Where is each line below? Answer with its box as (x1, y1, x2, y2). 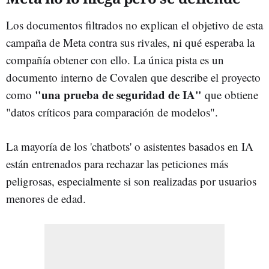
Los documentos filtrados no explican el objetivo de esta (6, 17, 263, 32)
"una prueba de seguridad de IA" (35, 86, 202, 103)
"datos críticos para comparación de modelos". (6, 104, 218, 119)
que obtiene (202, 86, 258, 102)
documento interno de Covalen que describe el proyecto (6, 69, 261, 85)
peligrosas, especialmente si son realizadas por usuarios (6, 173, 256, 189)
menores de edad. (6, 190, 86, 206)
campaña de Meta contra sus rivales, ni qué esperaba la (6, 34, 255, 50)
